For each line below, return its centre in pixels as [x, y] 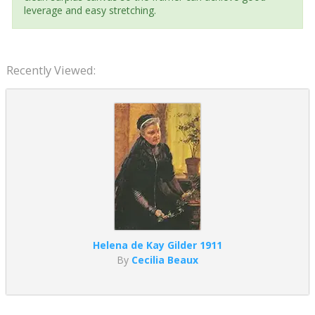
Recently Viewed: [51, 70]
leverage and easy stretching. [90, 10]
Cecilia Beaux [165, 259]
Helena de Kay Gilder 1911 [157, 245]
